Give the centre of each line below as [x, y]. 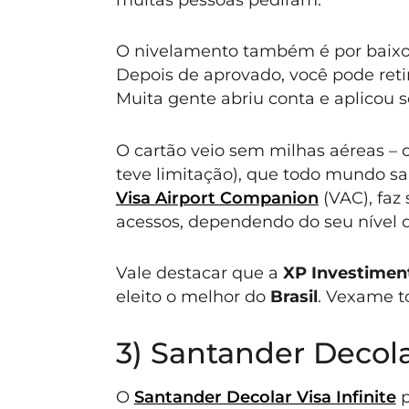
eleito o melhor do [193, 297]
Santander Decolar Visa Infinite [265, 397]
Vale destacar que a [199, 273]
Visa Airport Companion [217, 197]
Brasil [294, 297]
